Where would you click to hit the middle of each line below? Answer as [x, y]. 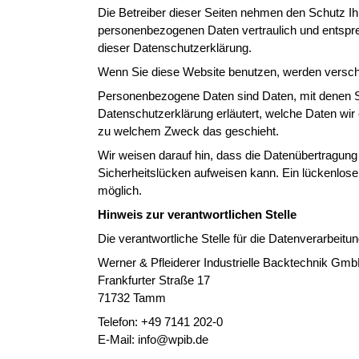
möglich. [120, 190]
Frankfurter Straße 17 [154, 280]
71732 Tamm [132, 298]
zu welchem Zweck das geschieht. [188, 131]
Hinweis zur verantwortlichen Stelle [197, 214]
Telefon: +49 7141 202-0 [160, 322]
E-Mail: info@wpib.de [153, 339]
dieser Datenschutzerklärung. [175, 48]
